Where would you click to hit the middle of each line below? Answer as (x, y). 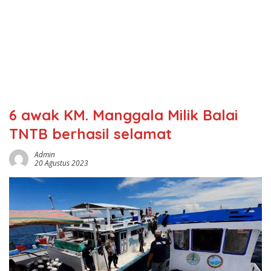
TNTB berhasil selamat (90, 134)
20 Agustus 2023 (61, 163)
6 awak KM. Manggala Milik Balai (123, 115)
